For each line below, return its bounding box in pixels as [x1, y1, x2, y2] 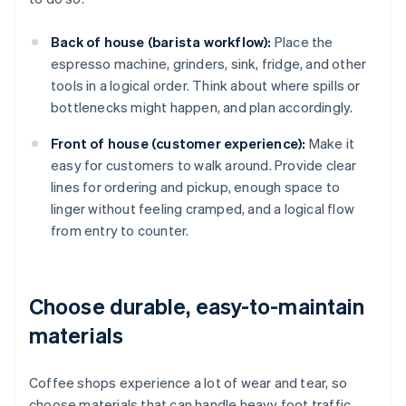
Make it [305, 134, 355, 153]
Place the [271, 33, 333, 52]
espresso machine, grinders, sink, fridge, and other [51, 54, 367, 73]
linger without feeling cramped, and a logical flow [51, 199, 355, 218]
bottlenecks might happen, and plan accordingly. [51, 98, 353, 117]
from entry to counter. [51, 221, 189, 240]
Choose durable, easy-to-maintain [29, 292, 365, 321]
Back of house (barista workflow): [51, 33, 272, 52]
